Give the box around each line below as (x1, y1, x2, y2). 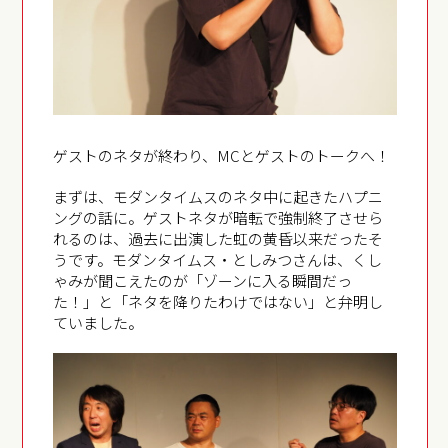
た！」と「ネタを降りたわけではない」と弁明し (53, 291, 384, 313)
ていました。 (53, 312, 144, 334)
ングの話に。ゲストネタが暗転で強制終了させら (53, 207, 384, 229)
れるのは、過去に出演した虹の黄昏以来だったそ (53, 228, 384, 250)
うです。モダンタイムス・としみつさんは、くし (53, 249, 383, 271)
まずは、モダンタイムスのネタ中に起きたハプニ (53, 186, 384, 208)
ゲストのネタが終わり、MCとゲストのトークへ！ (53, 145, 391, 167)
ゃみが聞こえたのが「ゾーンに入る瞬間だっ (53, 270, 353, 292)
